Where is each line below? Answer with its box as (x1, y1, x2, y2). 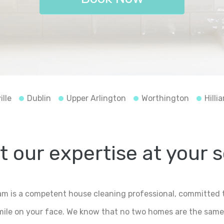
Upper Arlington (66, 93, 126, 103)
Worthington (141, 93, 189, 103)
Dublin (26, 93, 51, 103)
